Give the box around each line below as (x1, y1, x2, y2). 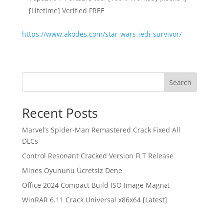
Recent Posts (22, 104, 98, 122)
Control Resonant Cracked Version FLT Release (22, 151, 174, 160)
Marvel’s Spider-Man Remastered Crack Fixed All (22, 125, 180, 134)
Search (169, 77, 192, 87)
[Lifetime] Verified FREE (28, 6, 105, 15)
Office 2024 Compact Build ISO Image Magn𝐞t (22, 180, 170, 190)
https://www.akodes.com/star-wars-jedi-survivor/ (22, 29, 182, 39)
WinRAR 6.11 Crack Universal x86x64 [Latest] (22, 195, 167, 204)
